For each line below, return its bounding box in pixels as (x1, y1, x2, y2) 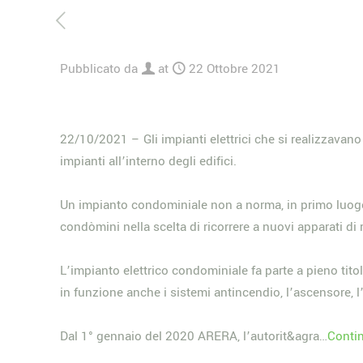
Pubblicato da (60, 60, 138, 78)
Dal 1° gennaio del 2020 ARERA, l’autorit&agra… (60, 327, 328, 345)
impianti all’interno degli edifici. (60, 152, 237, 170)
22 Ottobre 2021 (189, 60, 280, 78)
